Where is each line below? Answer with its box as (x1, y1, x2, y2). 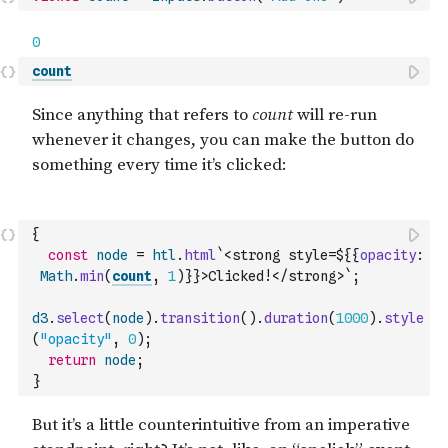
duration (264, 310, 328, 326)
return (48, 352, 96, 368)
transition (160, 310, 240, 326)
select (56, 310, 104, 326)
